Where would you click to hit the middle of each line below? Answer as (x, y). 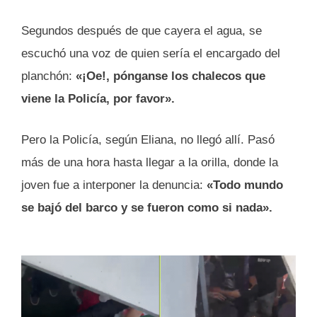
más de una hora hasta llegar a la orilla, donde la (150, 162)
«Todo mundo (245, 185)
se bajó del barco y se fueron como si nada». (147, 207)
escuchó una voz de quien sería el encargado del (151, 54)
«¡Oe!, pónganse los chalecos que (171, 76)
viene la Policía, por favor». (98, 99)
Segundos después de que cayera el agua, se (142, 31)
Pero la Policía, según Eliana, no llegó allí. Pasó (148, 139)
